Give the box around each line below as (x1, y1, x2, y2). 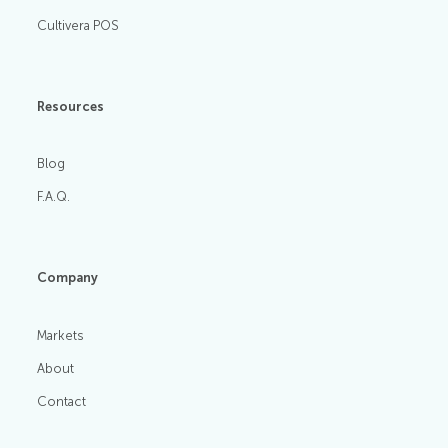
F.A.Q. (37, 189, 71, 205)
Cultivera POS (37, 17, 120, 33)
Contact (37, 393, 87, 409)
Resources (37, 98, 105, 114)
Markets (37, 327, 85, 343)
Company (37, 270, 99, 286)
